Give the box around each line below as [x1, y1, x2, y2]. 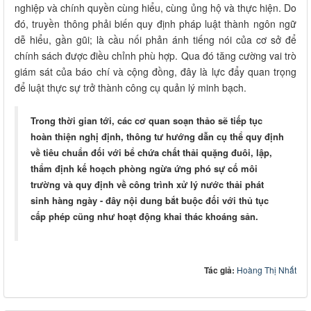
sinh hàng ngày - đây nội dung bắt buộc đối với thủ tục [31, 193, 269, 207]
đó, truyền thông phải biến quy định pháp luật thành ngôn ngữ [15, 16, 296, 31]
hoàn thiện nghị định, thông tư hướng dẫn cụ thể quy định [31, 129, 284, 143]
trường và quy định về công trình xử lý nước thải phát [31, 177, 264, 191]
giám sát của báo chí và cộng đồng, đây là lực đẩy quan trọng [15, 64, 296, 78]
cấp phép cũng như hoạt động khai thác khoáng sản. [31, 209, 258, 223]
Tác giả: [204, 263, 237, 276]
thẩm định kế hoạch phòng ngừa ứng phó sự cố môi [31, 161, 258, 175]
